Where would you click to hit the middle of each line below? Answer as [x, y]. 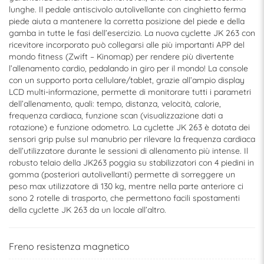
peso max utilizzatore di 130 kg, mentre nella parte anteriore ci [126, 187]
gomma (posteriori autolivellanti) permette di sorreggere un [122, 175]
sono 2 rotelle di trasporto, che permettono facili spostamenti [124, 198]
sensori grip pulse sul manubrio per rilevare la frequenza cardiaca [132, 139]
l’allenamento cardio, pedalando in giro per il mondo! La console [128, 69]
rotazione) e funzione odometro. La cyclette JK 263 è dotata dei [129, 128]
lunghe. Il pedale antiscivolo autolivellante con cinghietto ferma [127, 10]
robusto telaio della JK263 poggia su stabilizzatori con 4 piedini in [131, 163]
